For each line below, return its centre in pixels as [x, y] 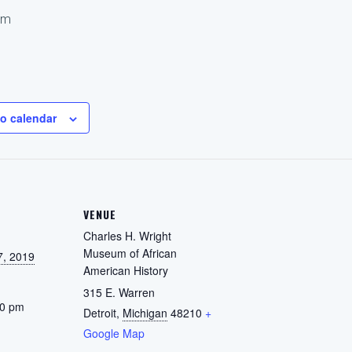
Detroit [100, 313]
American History [126, 270]
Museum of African [130, 253]
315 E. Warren [119, 292]
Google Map [114, 333]
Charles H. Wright [127, 236]
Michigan [145, 313]
